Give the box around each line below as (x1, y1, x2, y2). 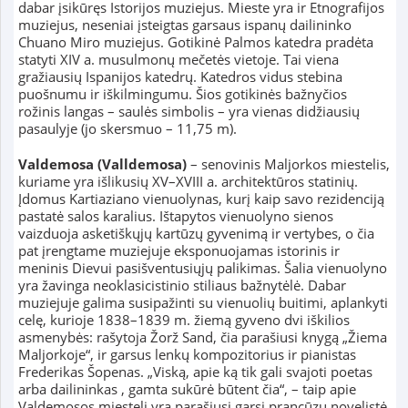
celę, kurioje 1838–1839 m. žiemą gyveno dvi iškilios (17, 311, 350, 330)
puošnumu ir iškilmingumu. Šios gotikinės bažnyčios (17, 85, 347, 104)
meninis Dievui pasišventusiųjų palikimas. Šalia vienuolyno (17, 259, 387, 278)
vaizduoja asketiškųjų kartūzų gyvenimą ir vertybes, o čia (17, 224, 374, 243)
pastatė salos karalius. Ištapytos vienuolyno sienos (17, 207, 333, 226)
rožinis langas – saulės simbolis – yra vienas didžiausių (17, 102, 360, 121)
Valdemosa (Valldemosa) (17, 155, 187, 174)
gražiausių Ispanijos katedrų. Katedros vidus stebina (17, 67, 342, 87)
